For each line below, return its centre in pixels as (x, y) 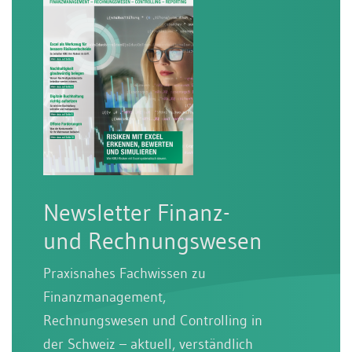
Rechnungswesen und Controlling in (153, 320)
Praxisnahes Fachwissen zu (125, 273)
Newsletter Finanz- (137, 212)
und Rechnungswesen (153, 240)
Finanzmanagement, (104, 297)
